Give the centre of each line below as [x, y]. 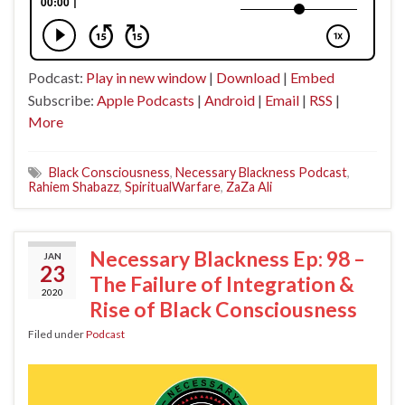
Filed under [57, 334]
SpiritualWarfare [173, 186]
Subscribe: [62, 99]
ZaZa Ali [249, 186]
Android [230, 99]
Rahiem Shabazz [74, 186]
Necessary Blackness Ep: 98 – [227, 258]
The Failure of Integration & [222, 283]
